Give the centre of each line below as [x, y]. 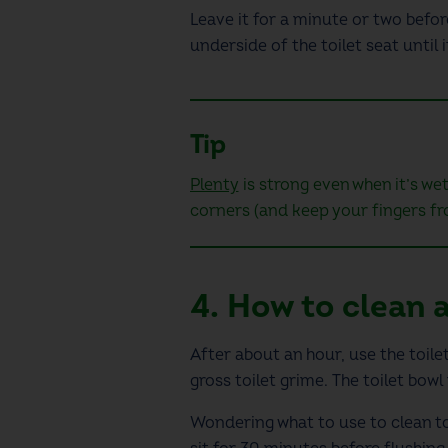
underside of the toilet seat [296, 45]
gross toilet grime [256, 380]
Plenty [214, 184]
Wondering [233, 422]
